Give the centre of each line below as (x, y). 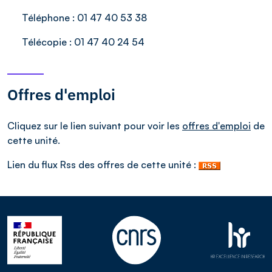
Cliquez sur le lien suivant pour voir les (95, 126)
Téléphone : (49, 18)
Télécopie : (48, 42)
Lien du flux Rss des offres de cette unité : (103, 165)
